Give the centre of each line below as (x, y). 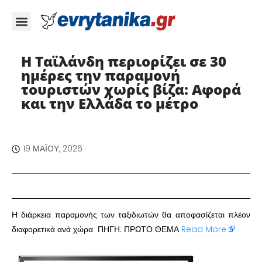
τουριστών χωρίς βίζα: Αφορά (131, 89)
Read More (204, 229)
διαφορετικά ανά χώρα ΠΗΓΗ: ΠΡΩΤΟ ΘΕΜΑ (96, 229)
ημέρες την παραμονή (100, 75)
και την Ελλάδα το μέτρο (111, 103)
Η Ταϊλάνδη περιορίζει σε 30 (123, 61)
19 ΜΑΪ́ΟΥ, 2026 (53, 149)
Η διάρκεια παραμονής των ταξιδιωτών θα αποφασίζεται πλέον (131, 215)
